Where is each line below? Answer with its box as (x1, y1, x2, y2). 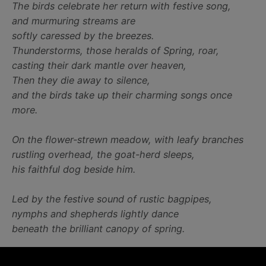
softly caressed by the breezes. (12, 30, 154, 42)
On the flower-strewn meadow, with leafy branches (12, 134, 243, 146)
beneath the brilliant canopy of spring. (12, 223, 185, 235)
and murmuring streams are (12, 15, 135, 27)
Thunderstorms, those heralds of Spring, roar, (12, 45, 219, 57)
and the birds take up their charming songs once (12, 89, 232, 102)
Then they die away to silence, (12, 74, 150, 87)
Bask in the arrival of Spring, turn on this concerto (12, 248, 239, 261)
